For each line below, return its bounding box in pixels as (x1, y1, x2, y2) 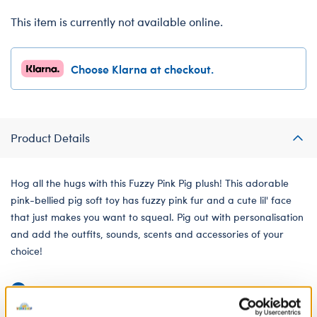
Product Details (11, 129, 90, 145)
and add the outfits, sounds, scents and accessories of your (11, 226, 284, 241)
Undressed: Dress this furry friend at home (33, 283, 229, 297)
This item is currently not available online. (11, 13, 223, 29)
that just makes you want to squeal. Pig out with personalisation (11, 209, 304, 224)
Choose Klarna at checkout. (71, 60, 214, 76)
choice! (11, 243, 42, 258)
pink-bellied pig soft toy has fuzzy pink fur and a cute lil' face (11, 192, 292, 207)
